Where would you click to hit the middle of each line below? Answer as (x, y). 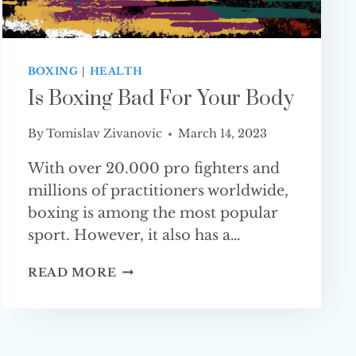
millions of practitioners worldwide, (158, 191)
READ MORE (72, 273)
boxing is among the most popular (153, 213)
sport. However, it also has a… (134, 236)
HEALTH (116, 72)
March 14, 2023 (223, 134)
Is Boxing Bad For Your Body (161, 99)
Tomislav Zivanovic (104, 134)
